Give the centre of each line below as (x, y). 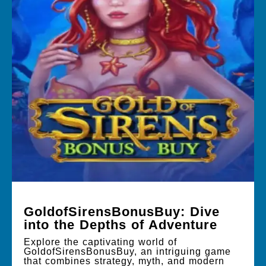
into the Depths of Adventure (121, 224)
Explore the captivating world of (100, 242)
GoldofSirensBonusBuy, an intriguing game (127, 251)
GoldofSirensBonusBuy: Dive (122, 211)
